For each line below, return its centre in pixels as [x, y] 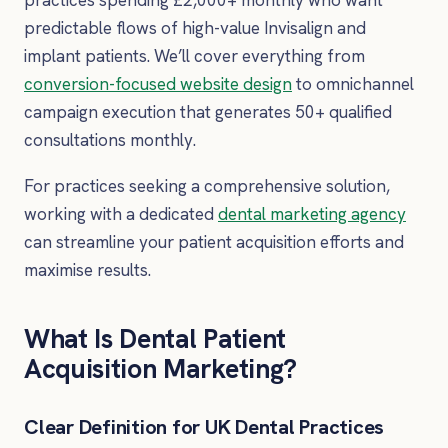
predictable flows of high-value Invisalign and [195, 28]
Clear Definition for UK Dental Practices [204, 426]
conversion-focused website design [158, 84]
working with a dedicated [121, 213]
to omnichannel [353, 84]
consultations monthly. [110, 140]
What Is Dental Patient [155, 338]
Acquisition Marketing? [160, 368]
